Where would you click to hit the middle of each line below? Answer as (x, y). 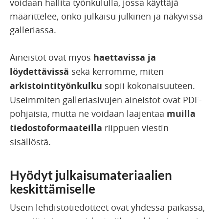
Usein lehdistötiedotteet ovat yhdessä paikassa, (107, 208)
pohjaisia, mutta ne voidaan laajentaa (88, 114)
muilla (181, 114)
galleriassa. (33, 30)
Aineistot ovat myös (50, 57)
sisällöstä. (30, 142)
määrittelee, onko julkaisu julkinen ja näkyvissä (106, 16)
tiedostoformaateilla (56, 128)
